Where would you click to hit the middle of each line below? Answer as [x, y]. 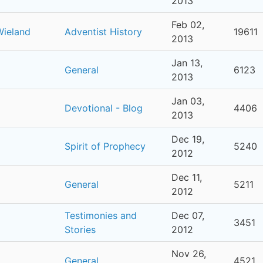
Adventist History [103, 32]
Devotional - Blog [104, 108]
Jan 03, [188, 101]
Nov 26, [189, 254]
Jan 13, [187, 63]
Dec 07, [188, 215]
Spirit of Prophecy [105, 146]
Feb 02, [188, 25]
